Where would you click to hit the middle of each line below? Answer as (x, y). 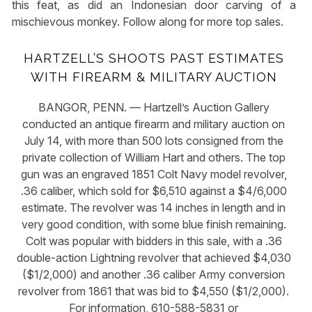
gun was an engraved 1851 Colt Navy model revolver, (154, 174)
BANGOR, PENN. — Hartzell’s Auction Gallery (154, 107)
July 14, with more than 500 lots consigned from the (154, 140)
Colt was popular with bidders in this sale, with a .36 (154, 241)
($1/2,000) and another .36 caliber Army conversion (154, 274)
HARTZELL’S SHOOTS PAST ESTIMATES (154, 58)
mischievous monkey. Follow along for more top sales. (147, 21)
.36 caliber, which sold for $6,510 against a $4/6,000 (154, 190)
